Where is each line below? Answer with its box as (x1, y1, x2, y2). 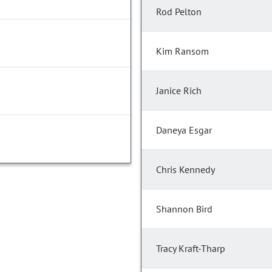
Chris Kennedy (156, 163, 215, 176)
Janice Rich (156, 84, 202, 97)
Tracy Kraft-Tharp (156, 242, 225, 255)
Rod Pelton (156, 5, 202, 18)
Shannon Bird (156, 203, 212, 216)
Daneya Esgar (156, 124, 212, 137)
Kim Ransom (156, 45, 209, 58)
